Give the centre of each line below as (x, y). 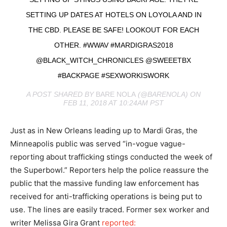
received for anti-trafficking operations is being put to (106, 196)
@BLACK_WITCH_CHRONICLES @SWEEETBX (113, 60)
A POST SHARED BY (61, 94)
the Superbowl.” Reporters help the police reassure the (109, 170)
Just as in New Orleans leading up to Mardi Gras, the (104, 130)
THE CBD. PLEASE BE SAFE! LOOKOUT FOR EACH (113, 30)
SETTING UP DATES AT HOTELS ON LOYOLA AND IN (113, 14)
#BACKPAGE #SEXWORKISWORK (113, 75)
